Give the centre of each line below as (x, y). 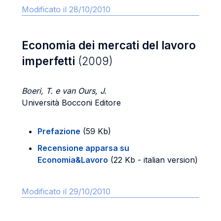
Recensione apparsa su (83, 148)
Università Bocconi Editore (71, 103)
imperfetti (50, 61)
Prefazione (59, 131)
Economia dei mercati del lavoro (109, 45)
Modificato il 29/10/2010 (66, 191)
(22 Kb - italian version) (153, 160)
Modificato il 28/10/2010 (66, 9)
